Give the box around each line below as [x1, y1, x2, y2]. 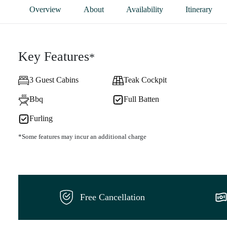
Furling [29, 113, 53, 123]
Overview [29, 5, 61, 14]
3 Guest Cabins [29, 75, 79, 84]
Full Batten [123, 94, 159, 103]
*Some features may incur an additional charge [18, 132, 146, 140]
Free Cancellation [80, 192, 145, 203]
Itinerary [185, 5, 212, 14]
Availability [126, 5, 163, 14]
